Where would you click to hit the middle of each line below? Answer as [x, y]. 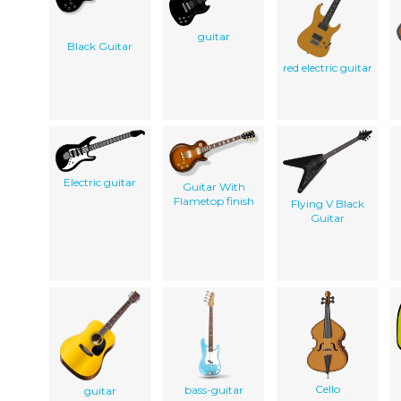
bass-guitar [213, 390]
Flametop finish [213, 201]
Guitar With [213, 187]
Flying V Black [327, 204]
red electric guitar [327, 68]
